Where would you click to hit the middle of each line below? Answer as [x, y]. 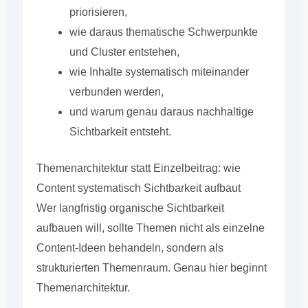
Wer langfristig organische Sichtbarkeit [130, 208]
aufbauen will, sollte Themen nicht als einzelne [150, 228]
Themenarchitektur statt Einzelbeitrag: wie [138, 168]
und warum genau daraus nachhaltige [161, 111]
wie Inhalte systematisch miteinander [159, 71]
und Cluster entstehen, [124, 52]
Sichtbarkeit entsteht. [120, 131]
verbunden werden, [116, 91]
